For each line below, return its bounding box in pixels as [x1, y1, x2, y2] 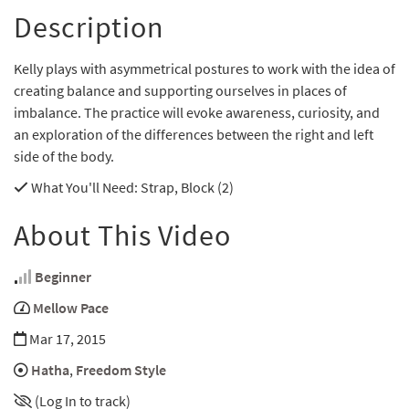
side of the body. [14, 147, 114, 166]
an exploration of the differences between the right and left [14, 125, 373, 144]
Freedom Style [76, 361, 166, 380]
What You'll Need [28, 178, 134, 197]
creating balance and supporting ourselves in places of [14, 81, 347, 100]
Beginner [35, 267, 91, 287]
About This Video [14, 217, 231, 255]
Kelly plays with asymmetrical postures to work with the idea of [14, 59, 395, 79]
